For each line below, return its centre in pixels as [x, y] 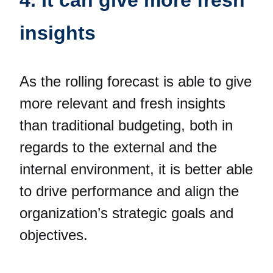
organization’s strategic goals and [126, 213]
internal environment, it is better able [136, 169]
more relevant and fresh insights [122, 103]
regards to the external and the [118, 147]
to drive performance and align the [129, 191]
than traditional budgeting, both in [126, 125]
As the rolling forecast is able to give [136, 81]
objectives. [54, 235]
